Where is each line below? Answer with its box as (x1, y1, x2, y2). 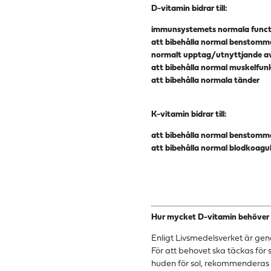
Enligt (151, 234, 176, 244)
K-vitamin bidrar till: (151, 110, 227, 120)
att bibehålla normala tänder (151, 76, 260, 86)
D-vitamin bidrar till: (151, 4, 228, 14)
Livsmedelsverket (175, 234, 243, 244)
